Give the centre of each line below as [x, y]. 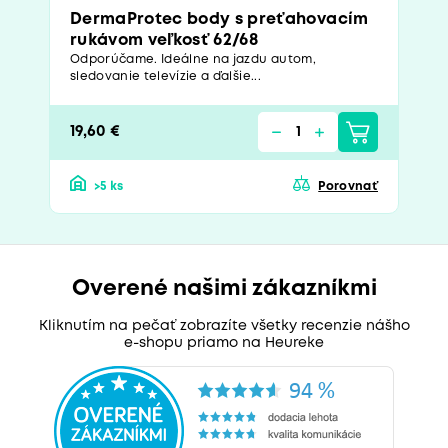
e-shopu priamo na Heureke [224, 342]
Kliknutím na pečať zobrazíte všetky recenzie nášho [224, 325]
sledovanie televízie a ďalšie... [165, 76]
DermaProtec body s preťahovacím [219, 19]
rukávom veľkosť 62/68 [164, 40]
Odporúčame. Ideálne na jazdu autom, [193, 59]
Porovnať [348, 186]
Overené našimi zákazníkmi [224, 288]
